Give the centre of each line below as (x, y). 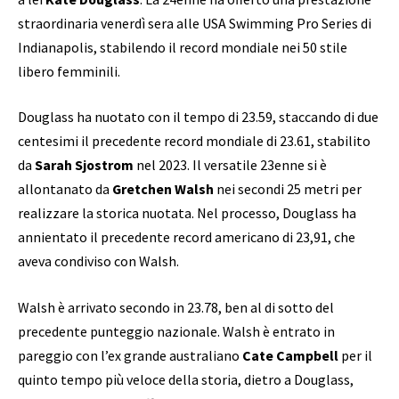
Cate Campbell (292, 355)
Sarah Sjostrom (84, 165)
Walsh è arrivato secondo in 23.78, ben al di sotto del (176, 307)
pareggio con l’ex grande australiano (130, 355)
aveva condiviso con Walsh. (98, 261)
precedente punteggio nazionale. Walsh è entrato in (176, 331)
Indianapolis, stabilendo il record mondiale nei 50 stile (183, 47)
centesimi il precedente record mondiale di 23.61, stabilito (194, 141)
